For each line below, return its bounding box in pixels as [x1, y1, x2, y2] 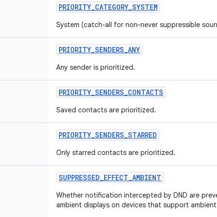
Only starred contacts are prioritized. [56, 148, 175, 157]
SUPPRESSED [59, 173, 100, 182]
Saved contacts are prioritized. [56, 106, 156, 114]
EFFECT [104, 173, 128, 182]
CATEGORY [95, 2, 128, 12]
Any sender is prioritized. [56, 63, 135, 72]
